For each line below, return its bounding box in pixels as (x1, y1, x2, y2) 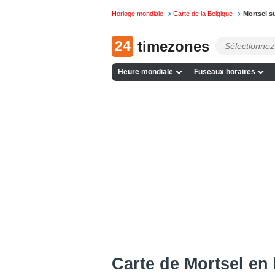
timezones (137, 37, 209, 55)
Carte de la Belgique (173, 10, 233, 18)
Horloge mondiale (112, 10, 163, 18)
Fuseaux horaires (193, 68, 255, 77)
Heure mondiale (118, 68, 174, 77)
